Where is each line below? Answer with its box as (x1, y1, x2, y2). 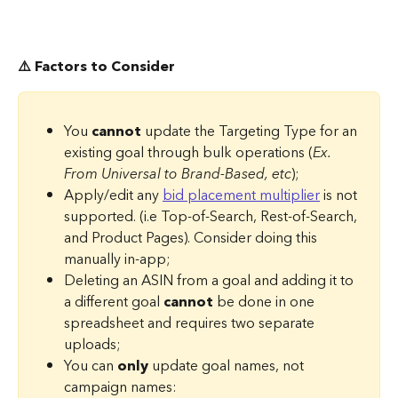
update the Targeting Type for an (141, 118, 361, 144)
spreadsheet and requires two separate (64, 310, 318, 336)
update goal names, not (148, 353, 307, 378)
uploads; (64, 331, 121, 357)
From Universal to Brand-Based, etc (64, 161, 291, 187)
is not (320, 182, 361, 208)
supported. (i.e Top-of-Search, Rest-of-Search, (64, 203, 361, 229)
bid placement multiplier (163, 182, 320, 208)
